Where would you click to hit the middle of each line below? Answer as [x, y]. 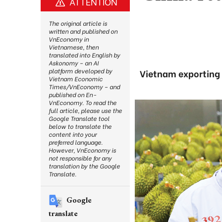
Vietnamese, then [74, 47]
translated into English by [84, 55]
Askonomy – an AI [74, 63]
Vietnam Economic [76, 79]
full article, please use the [85, 110]
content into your [73, 134]
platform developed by [80, 71]
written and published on [83, 31]
